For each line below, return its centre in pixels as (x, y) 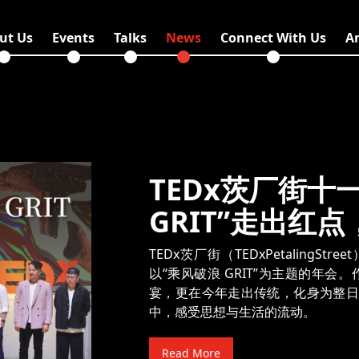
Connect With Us (273, 38)
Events (73, 38)
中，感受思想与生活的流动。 (233, 311)
